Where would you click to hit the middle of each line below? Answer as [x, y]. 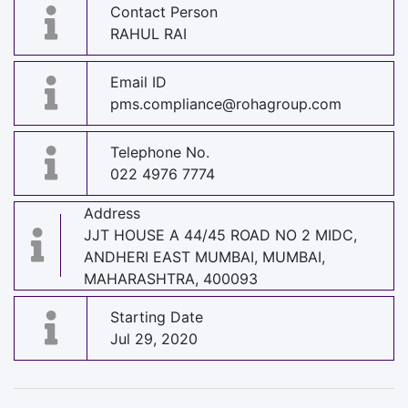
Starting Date [157, 317]
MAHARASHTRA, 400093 [171, 278]
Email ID [138, 82]
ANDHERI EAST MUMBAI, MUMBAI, [205, 256]
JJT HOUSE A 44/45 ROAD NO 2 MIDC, [221, 235]
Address [112, 213]
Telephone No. [160, 153]
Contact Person [164, 12]
